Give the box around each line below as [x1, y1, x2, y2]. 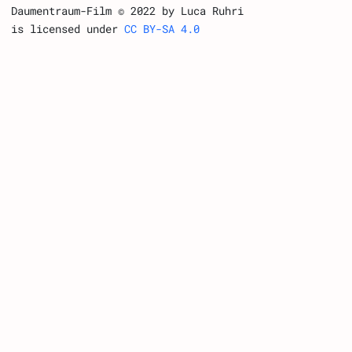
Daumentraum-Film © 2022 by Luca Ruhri [11, 3, 244, 19]
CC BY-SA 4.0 [124, 21, 200, 37]
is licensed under [11, 21, 125, 37]
